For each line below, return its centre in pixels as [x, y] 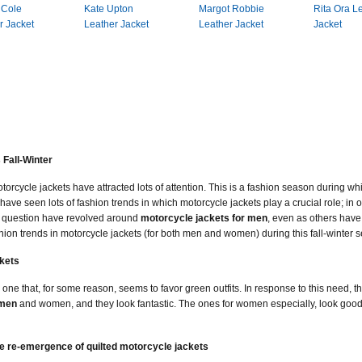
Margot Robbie [232, 9]
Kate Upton [109, 9]
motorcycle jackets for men [204, 218]
